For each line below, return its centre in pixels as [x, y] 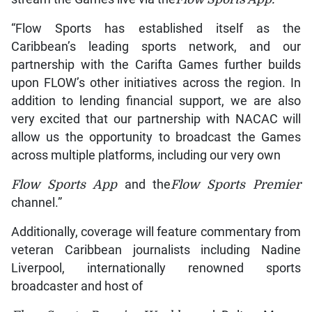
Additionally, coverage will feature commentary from [156, 232]
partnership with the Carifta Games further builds [156, 64]
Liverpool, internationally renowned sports [156, 268]
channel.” [36, 202]
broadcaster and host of [77, 286]
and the [144, 184]
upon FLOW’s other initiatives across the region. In [156, 83]
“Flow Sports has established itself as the [156, 28]
